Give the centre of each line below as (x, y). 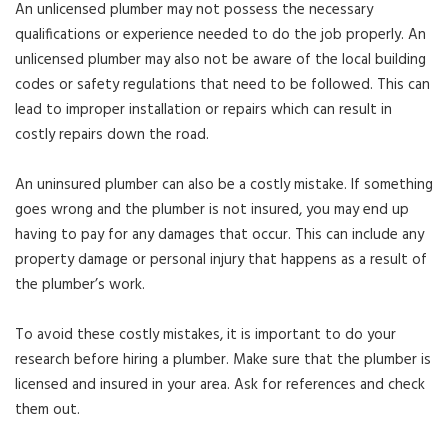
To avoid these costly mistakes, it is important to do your (205, 334)
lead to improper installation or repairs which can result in (203, 109)
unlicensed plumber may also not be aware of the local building (220, 59)
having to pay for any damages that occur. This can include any (219, 234)
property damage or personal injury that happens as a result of (221, 259)
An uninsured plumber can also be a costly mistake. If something (224, 184)
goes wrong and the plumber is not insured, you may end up (212, 209)
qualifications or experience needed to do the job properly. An (220, 34)
